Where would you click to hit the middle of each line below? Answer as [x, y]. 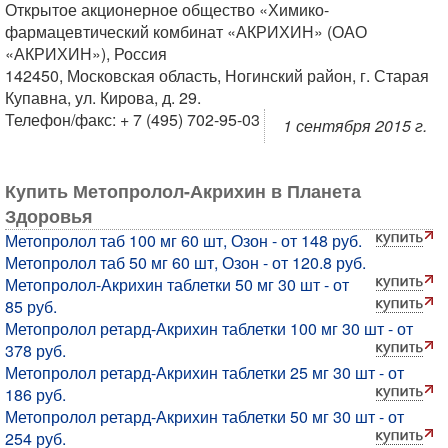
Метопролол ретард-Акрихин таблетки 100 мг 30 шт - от [209, 328]
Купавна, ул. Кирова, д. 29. [103, 97]
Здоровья [49, 216]
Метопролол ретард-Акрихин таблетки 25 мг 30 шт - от [204, 372]
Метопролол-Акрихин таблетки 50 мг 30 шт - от [177, 284]
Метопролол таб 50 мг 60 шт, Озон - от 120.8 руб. [185, 262]
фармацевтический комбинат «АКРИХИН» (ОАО [186, 31]
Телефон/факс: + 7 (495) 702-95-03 [132, 119]
